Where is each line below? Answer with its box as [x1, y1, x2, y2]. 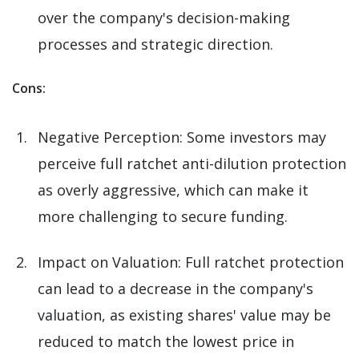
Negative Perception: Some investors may [38, 127, 326, 147]
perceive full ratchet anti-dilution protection [38, 154, 346, 174]
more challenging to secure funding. [38, 207, 288, 227]
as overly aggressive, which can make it [38, 180, 309, 200]
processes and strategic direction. [38, 34, 273, 54]
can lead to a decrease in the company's [38, 279, 313, 299]
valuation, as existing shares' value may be [38, 305, 331, 325]
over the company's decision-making [38, 8, 290, 28]
